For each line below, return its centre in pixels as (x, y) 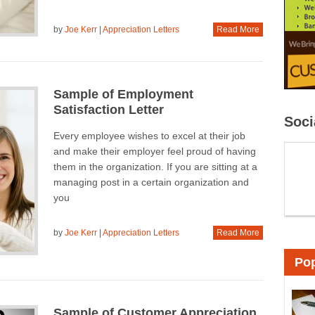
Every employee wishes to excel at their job (149, 136)
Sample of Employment (123, 94)
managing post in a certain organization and (151, 182)
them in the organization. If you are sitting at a (155, 167)
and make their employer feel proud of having (154, 151)
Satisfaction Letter (108, 110)
